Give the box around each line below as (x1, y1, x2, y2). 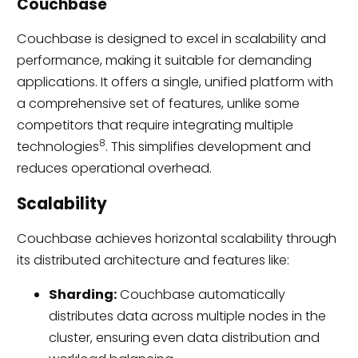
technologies (16, 137, 99, 157)
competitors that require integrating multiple (16, 116, 293, 135)
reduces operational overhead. (16, 159, 212, 178)
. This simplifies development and (105, 137, 311, 157)
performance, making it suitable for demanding (16, 51, 312, 70)
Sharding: (48, 285, 117, 304)
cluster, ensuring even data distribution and (48, 328, 320, 348)
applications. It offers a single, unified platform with (16, 73, 333, 92)
